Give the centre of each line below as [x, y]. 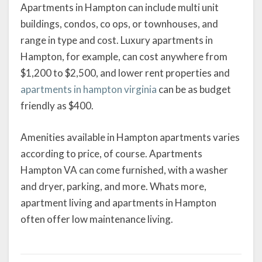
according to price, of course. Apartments [111, 153]
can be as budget [194, 89]
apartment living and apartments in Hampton [118, 202]
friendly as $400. [57, 106]
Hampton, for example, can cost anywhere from [124, 57]
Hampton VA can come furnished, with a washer [124, 170]
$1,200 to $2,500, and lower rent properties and [125, 73]
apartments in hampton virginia [89, 89]
